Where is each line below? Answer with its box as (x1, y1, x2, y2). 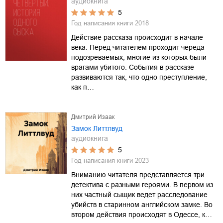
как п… (71, 83, 94, 91)
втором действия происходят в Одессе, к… (71, 210, 212, 219)
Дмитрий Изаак (71, 113, 114, 120)
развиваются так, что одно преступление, (71, 73, 207, 81)
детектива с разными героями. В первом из (71, 180, 213, 189)
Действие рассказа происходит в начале (71, 33, 203, 41)
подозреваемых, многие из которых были (71, 53, 207, 61)
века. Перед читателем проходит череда (71, 43, 205, 51)
